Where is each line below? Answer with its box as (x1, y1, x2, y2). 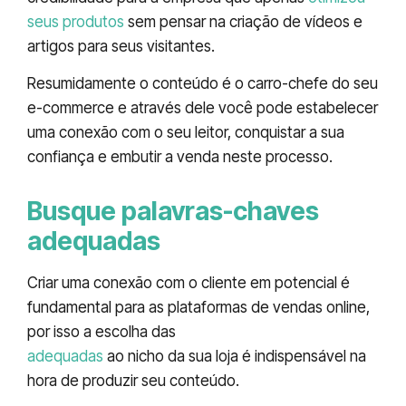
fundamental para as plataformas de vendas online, (27, 298, 370, 317)
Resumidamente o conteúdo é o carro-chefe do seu (27, 74, 378, 93)
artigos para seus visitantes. (27, 36, 215, 55)
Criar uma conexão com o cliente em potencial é (27, 274, 350, 293)
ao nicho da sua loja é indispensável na (103, 347, 366, 366)
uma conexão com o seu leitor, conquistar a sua (27, 123, 344, 142)
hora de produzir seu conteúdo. (27, 372, 239, 391)
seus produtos (27, 12, 124, 31)
